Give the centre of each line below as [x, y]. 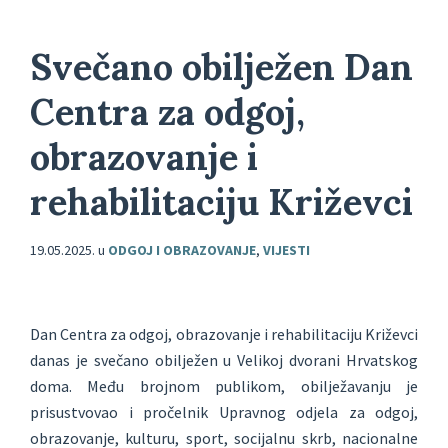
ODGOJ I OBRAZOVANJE [182, 250]
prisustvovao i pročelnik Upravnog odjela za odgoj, [224, 412]
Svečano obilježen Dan [221, 67]
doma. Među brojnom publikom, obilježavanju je [224, 386]
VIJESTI [286, 250]
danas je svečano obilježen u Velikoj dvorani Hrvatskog [224, 360]
